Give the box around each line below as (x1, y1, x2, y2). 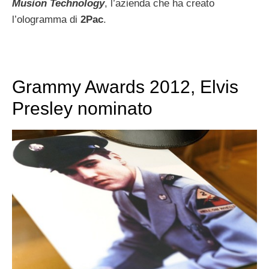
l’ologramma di (12, 14, 80, 26)
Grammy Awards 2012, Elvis (12, 77, 238, 97)
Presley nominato (12, 98, 153, 119)
